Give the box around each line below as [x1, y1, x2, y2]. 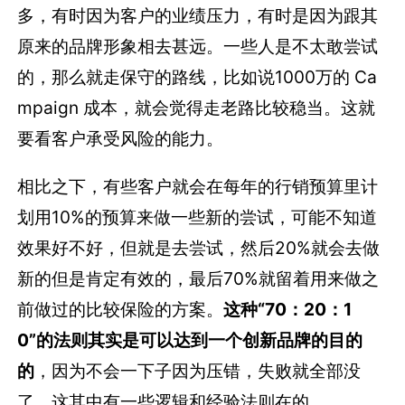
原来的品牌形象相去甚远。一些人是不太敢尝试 [17, 34, 379, 57]
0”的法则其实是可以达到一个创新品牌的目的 [17, 328, 363, 351]
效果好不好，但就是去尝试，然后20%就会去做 [17, 236, 381, 259]
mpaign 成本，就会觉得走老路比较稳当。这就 [17, 96, 376, 118]
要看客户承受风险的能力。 [17, 127, 224, 149]
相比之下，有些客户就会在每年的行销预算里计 [17, 174, 379, 197]
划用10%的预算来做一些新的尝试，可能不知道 [17, 205, 378, 228]
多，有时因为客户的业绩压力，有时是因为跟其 [17, 4, 379, 26]
